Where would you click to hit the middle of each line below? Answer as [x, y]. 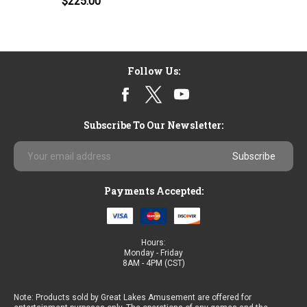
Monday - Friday [153, 253]
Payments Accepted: [153, 191]
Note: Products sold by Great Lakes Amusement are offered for [133, 297]
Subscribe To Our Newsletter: [153, 125]
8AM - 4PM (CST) [153, 263]
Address [34, 161]
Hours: [153, 242]
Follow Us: [153, 71]
